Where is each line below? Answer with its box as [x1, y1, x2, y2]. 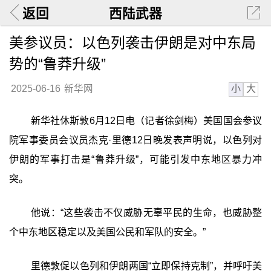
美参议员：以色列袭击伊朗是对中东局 [8, 34, 256, 51]
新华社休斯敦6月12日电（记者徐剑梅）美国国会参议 [30, 116, 263, 126]
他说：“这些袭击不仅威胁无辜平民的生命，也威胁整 [30, 207, 263, 218]
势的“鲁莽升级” [8, 55, 106, 72]
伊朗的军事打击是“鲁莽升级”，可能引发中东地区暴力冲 [8, 154, 263, 165]
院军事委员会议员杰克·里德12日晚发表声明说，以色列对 [8, 135, 263, 146]
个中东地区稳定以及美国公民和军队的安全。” [8, 226, 206, 237]
